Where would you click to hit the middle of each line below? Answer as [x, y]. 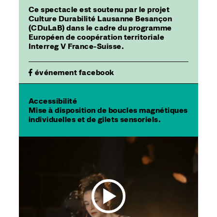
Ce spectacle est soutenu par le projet [99, 9]
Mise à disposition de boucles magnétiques [108, 110]
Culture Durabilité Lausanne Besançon [101, 18]
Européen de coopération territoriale [97, 37]
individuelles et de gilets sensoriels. [95, 119]
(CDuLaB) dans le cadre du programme [100, 28]
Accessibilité [53, 101]
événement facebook [75, 72]
